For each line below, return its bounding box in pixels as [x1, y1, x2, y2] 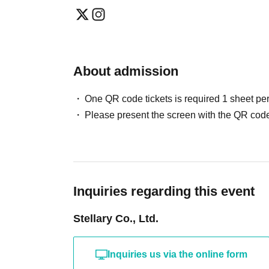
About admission [73, 64, 178, 79]
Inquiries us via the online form [107, 249, 247, 259]
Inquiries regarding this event [73, 184, 255, 199]
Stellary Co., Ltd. [73, 213, 159, 225]
